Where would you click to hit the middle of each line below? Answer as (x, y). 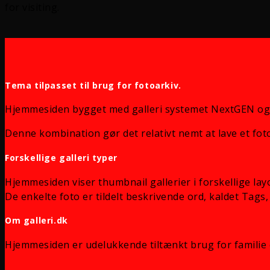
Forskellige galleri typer (61, 158)
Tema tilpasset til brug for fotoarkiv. (93, 85)
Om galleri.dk (36, 221)
